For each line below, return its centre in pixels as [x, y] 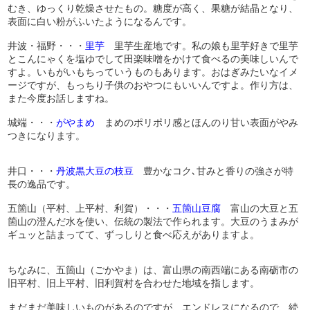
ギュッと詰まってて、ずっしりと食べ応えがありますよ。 [134, 234]
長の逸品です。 [42, 184]
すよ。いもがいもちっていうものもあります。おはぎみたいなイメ [153, 72]
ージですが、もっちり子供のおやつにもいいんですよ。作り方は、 [153, 85]
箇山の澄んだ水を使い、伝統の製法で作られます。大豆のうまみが [153, 221]
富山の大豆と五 [260, 208]
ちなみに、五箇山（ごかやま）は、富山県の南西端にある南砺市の [153, 270]
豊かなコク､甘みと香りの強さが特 [214, 171]
